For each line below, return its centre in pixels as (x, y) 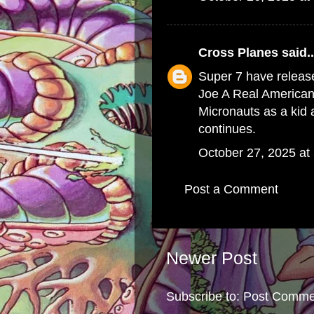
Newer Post (212, 258)
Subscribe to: (205, 297)
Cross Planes (238, 52)
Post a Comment (231, 189)
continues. (227, 129)
